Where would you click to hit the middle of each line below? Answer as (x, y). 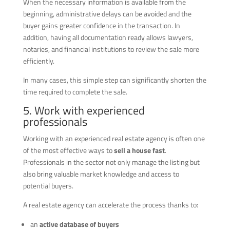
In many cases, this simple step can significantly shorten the (114, 80)
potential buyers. (48, 185)
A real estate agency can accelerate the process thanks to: (110, 204)
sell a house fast (139, 150)
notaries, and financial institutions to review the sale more (111, 49)
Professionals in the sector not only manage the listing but (111, 162)
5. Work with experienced (84, 110)
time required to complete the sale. (75, 91)
